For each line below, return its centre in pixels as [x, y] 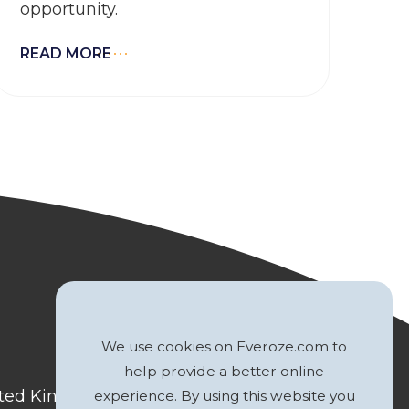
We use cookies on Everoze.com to [224, 346]
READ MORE [66, 53]
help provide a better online [224, 371]
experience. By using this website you [224, 396]
